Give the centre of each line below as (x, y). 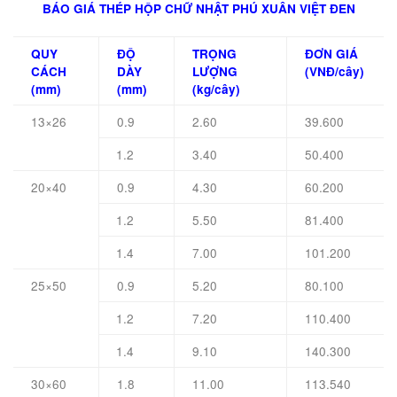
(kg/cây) (216, 90)
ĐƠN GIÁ (331, 54)
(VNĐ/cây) (335, 72)
